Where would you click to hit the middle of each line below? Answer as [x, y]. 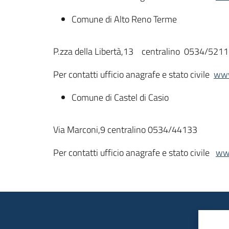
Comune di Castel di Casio [120, 97]
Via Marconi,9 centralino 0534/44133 [125, 130]
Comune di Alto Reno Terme [124, 19]
